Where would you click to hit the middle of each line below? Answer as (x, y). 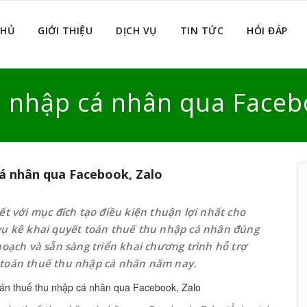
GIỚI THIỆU (65, 30)
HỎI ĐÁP (267, 30)
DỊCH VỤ (136, 30)
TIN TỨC (201, 30)
